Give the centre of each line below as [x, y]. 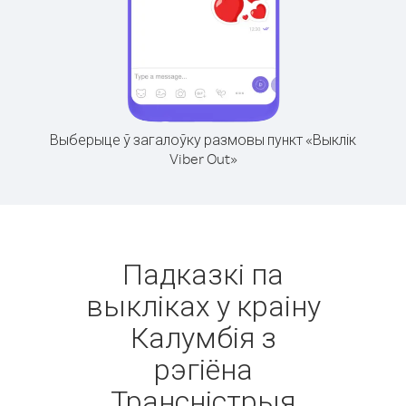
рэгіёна [203, 368]
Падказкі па [203, 273]
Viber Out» [203, 159]
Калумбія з [203, 337]
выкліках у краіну [203, 305]
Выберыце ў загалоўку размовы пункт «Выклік [203, 140]
